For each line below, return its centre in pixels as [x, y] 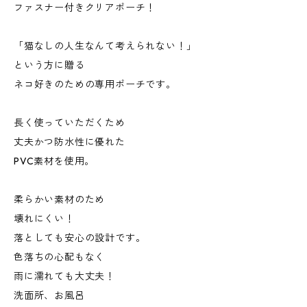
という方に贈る [49, 65]
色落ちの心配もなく [60, 257]
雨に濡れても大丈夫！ [65, 276]
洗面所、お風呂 [49, 295]
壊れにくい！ [44, 219]
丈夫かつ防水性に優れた [70, 142]
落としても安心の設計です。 [80, 238]
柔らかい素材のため [60, 199]
